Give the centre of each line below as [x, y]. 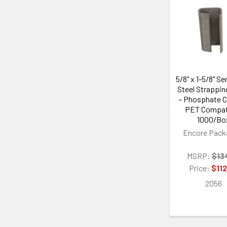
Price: [200, 168]
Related [187, 12]
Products [192, 28]
